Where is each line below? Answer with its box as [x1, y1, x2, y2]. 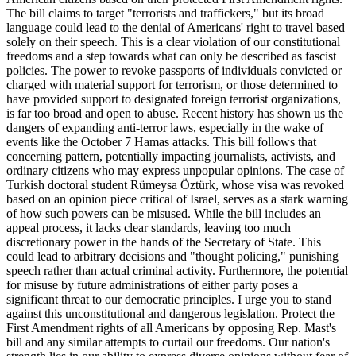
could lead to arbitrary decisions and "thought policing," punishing [6, 249, 339, 263]
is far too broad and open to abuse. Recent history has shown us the [6, 106, 343, 120]
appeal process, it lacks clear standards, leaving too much [6, 220, 291, 234]
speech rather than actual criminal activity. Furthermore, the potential [6, 263, 348, 277]
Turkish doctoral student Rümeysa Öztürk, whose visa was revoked [6, 177, 344, 192]
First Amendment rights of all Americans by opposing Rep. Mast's [6, 320, 336, 335]
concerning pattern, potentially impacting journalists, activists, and [6, 149, 335, 163]
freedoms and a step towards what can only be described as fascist [6, 48, 336, 63]
